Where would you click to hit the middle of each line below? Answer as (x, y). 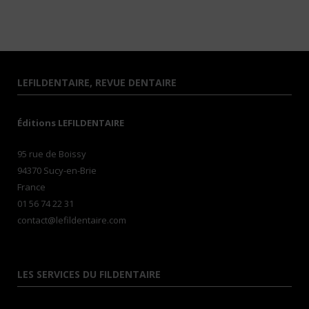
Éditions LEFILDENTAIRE (71, 123)
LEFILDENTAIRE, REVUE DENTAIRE (97, 83)
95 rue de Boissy (52, 154)
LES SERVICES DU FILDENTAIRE (89, 275)
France (31, 187)
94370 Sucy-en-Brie (57, 171)
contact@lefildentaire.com (72, 220)
